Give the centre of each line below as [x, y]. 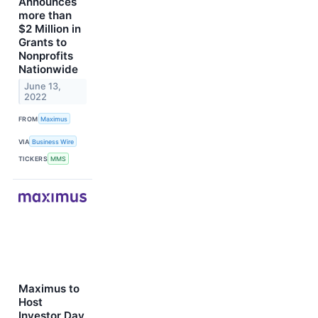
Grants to [43, 42]
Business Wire [53, 141]
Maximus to [49, 288]
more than [45, 15]
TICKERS [33, 158]
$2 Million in [50, 28]
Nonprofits [46, 55]
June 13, [43, 86]
